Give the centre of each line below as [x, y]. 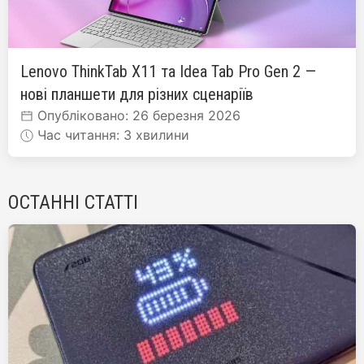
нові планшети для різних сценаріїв [137, 94]
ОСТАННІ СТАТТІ [73, 202]
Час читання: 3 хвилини [111, 134]
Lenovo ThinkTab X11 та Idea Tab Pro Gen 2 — [168, 71]
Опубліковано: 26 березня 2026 [137, 115]
